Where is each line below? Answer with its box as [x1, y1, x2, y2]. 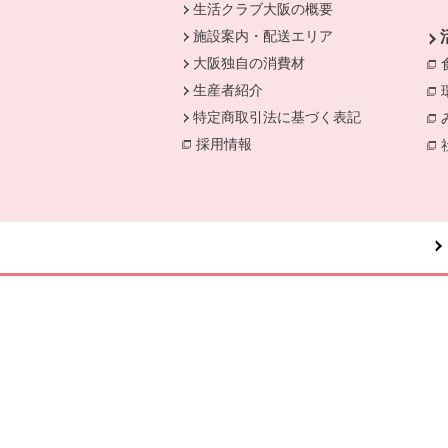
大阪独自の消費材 [193, 55, 306, 71]
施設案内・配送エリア [193, 28, 334, 44]
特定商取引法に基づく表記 [193, 109, 362, 125]
